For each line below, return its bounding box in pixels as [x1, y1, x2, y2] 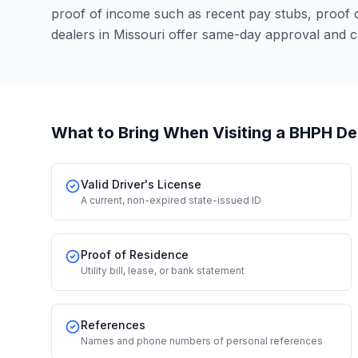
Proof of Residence [81, 248, 189, 261]
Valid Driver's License [81, 177, 201, 191]
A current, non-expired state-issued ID [81, 194, 261, 206]
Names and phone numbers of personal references [81, 335, 323, 347]
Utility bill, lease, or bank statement [81, 265, 245, 276]
